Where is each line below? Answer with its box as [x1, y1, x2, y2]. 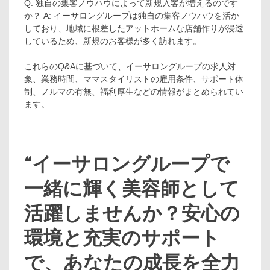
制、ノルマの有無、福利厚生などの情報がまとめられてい [24, 86, 243, 96]
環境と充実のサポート [24, 227, 220, 250]
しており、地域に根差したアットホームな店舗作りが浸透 [24, 23, 243, 33]
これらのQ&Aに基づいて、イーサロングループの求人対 [24, 61, 236, 71]
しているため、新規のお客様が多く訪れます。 [24, 36, 201, 46]
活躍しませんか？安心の [24, 202, 240, 225]
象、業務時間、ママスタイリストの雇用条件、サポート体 [24, 74, 243, 84]
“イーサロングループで [24, 152, 230, 176]
